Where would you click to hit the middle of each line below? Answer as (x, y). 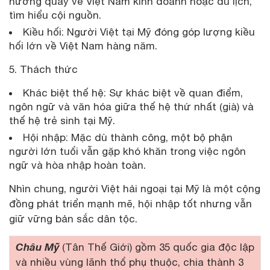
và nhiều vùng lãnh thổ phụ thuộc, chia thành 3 (130, 262)
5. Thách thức (43, 69)
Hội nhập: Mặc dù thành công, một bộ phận (128, 137)
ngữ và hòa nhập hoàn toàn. (77, 165)
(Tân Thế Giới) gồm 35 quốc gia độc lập (157, 247)
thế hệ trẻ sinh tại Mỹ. (62, 120)
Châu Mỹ (37, 246)
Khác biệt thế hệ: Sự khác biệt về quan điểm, (133, 93)
